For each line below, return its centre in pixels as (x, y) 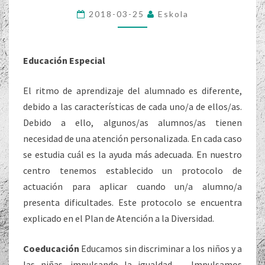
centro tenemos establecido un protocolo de (132, 170)
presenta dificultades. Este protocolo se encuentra (132, 202)
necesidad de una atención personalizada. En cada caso (132, 138)
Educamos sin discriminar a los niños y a (161, 248)
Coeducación (51, 248)
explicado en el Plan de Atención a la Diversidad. (119, 218)
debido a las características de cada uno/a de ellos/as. (132, 106)
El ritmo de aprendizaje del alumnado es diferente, (132, 90)
